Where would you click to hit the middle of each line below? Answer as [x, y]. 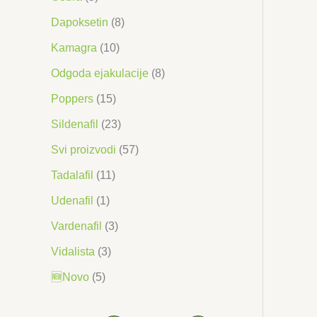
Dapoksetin [80, 22]
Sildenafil [75, 124]
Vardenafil [76, 226]
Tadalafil [72, 175]
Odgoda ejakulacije [100, 73]
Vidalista [73, 251]
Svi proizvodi [83, 149]
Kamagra [74, 47]
